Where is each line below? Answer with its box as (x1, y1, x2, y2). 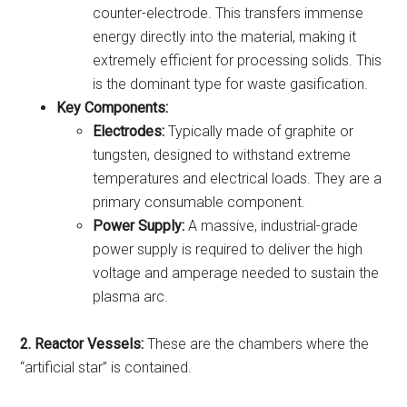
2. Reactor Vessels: (20, 334, 144, 352)
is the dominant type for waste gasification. (93, 74, 369, 93)
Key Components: (56, 98, 169, 116)
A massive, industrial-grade (184, 216, 359, 234)
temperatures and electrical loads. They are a (93, 169, 382, 187)
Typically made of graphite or (164, 122, 354, 140)
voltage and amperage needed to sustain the (93, 263, 380, 282)
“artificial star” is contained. (20, 358, 193, 376)
